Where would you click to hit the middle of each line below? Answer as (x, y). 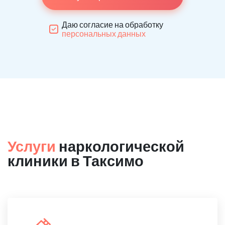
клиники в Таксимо (76, 160)
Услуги (32, 146)
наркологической (120, 146)
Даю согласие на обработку (113, 24)
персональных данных (104, 33)
